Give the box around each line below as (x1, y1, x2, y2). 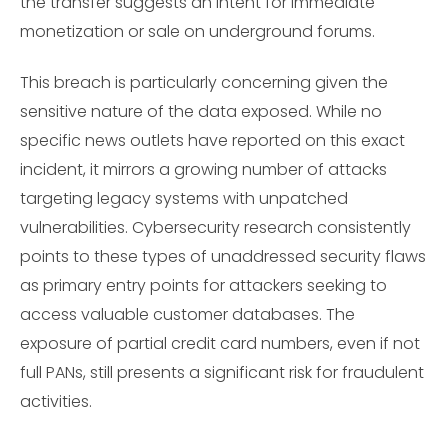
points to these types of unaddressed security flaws (20, 244, 426, 268)
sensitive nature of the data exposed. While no (20, 99, 382, 123)
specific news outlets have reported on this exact (20, 128, 405, 152)
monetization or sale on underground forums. (20, 20, 375, 44)
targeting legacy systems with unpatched (20, 186, 348, 210)
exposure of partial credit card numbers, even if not (20, 331, 420, 355)
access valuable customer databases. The (20, 302, 355, 326)
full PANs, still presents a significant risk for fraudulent (20, 360, 424, 384)
